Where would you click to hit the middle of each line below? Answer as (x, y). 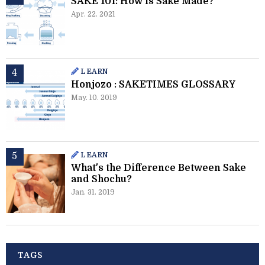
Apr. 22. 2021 (93, 14)
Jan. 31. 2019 (93, 193)
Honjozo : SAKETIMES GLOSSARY (153, 85)
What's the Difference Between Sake (159, 168)
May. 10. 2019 (94, 98)
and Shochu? (101, 180)
